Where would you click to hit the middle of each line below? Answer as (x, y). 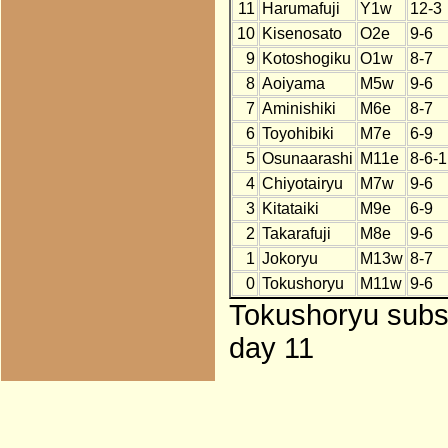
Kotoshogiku (306, 59)
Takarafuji (296, 234)
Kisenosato (301, 34)
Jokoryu (289, 259)
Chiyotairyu (302, 184)
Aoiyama (293, 84)
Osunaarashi (307, 159)
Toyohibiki (297, 134)
